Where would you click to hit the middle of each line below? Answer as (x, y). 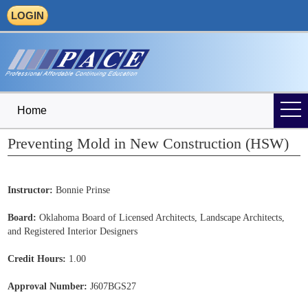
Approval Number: (48, 287)
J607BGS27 (112, 287)
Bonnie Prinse (82, 190)
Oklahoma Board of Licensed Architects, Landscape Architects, (161, 218)
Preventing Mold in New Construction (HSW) (148, 144)
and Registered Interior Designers (73, 232)
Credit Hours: (37, 259)
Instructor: (31, 190)
